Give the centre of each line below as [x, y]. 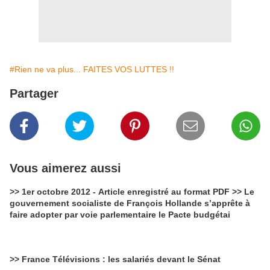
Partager [34, 94]
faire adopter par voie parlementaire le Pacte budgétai [120, 215]
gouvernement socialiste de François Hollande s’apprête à [130, 203]
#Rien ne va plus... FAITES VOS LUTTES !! [92, 70]
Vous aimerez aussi [65, 168]
